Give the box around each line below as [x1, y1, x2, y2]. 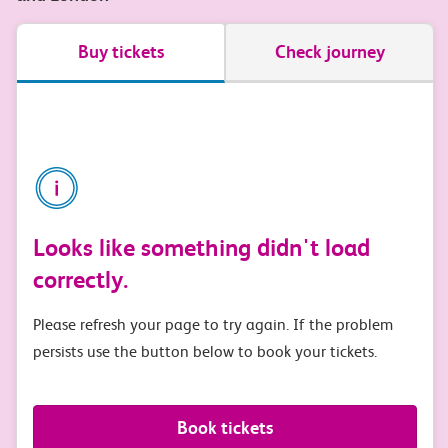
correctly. [33, 266, 128, 295]
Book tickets [177, 417, 273, 439]
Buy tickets [77, 40, 164, 62]
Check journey [274, 40, 385, 62]
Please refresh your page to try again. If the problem [33, 315, 393, 335]
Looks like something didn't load [33, 234, 370, 263]
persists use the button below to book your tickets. [33, 342, 377, 362]
